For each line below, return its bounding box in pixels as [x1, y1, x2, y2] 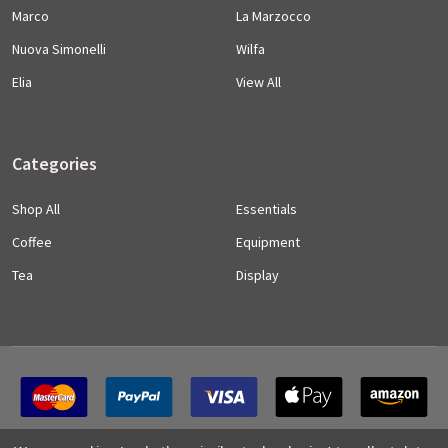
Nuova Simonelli [12, 40, 106, 59]
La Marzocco [236, 7, 311, 26]
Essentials [236, 200, 297, 219]
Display [236, 266, 279, 285]
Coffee [12, 233, 52, 252]
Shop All [12, 200, 60, 219]
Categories [12, 152, 97, 176]
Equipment [236, 233, 300, 252]
